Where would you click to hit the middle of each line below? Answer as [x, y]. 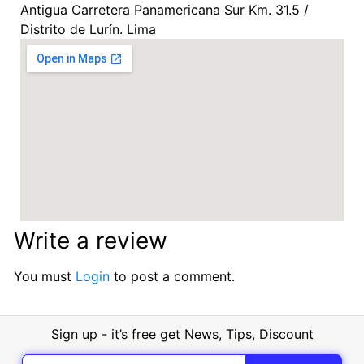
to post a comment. [172, 277]
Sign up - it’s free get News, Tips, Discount [182, 334]
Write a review [91, 241]
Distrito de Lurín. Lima [88, 30]
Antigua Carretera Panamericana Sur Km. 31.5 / [165, 10]
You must [45, 277]
